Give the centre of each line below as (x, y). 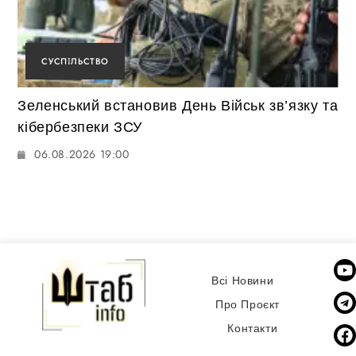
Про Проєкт (247, 304)
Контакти (253, 328)
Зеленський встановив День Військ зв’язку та (178, 106)
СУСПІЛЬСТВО (75, 62)
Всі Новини (243, 280)
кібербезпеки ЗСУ (80, 128)
